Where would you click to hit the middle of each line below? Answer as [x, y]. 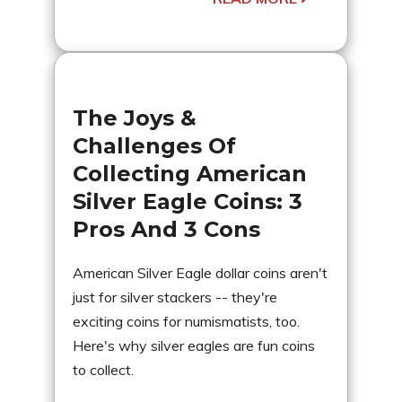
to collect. [103, 369]
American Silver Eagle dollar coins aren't [200, 272]
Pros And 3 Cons [166, 229]
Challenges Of [154, 145]
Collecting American [190, 173]
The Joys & [135, 118]
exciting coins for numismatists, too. [186, 321]
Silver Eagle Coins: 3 [188, 201]
